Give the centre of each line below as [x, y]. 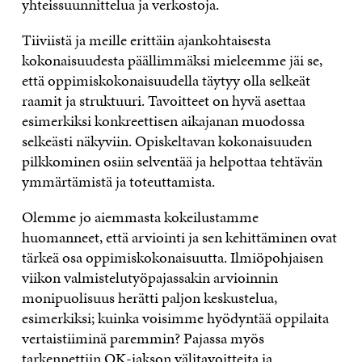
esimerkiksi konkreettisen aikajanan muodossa [163, 121]
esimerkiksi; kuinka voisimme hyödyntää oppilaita [175, 318]
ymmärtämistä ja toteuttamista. [118, 182]
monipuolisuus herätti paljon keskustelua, [149, 298]
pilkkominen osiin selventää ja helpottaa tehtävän [172, 162]
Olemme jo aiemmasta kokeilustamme [140, 217]
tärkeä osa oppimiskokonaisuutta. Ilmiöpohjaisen [172, 258]
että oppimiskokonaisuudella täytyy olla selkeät [166, 81]
